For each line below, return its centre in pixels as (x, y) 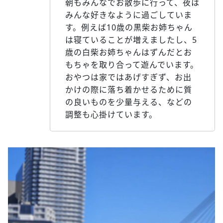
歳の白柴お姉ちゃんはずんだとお (129, 53)
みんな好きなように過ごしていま (129, 15)
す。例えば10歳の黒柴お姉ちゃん (129, 28)
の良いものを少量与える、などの (129, 102)
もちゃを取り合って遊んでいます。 (132, 65)
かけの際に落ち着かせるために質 (129, 90)
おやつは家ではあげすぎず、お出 (128, 77)
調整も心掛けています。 (111, 115)
